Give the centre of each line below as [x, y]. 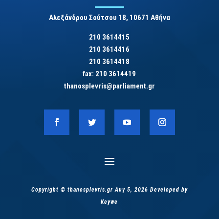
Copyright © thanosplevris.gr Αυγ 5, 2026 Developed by [109, 190]
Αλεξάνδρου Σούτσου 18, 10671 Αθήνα [109, 18]
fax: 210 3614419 [109, 74]
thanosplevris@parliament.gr [109, 86]
